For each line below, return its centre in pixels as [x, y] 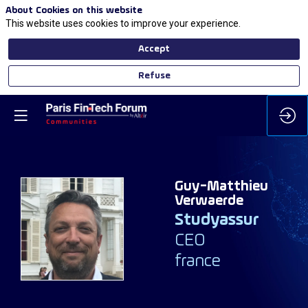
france [198, 261]
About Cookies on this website [74, 11]
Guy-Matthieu [221, 186]
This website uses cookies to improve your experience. [123, 23]
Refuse [154, 76]
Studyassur [217, 220]
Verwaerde [209, 201]
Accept [154, 49]
